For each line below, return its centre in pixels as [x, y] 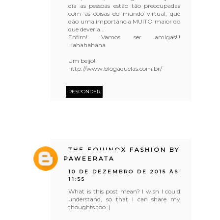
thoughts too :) [90, 207]
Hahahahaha [87, 45]
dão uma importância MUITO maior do [124, 21]
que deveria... [87, 29]
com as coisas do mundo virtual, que [124, 13]
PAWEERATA [89, 158]
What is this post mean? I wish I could [124, 191]
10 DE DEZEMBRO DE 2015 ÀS [124, 171]
